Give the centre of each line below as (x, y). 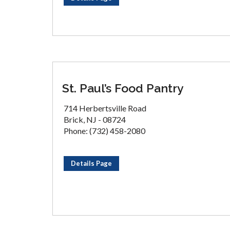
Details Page (91, 163)
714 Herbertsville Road (105, 108)
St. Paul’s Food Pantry (123, 88)
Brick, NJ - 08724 (95, 119)
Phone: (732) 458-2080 (104, 131)
